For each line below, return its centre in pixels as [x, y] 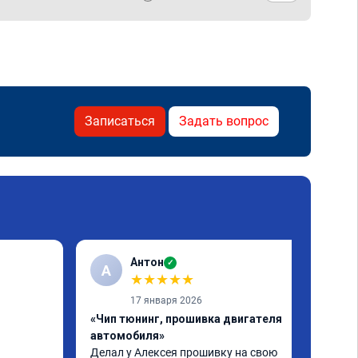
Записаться [120, 121]
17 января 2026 [166, 300]
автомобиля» [127, 336]
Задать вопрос [224, 121]
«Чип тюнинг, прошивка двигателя [186, 319]
